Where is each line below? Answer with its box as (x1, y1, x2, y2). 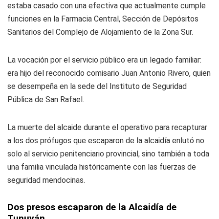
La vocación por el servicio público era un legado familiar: (7, 55, 201, 65)
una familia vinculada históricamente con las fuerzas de (7, 162, 196, 172)
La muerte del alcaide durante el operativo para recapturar (7, 123, 207, 132)
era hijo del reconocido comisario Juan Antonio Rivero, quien (7, 68, 211, 78)
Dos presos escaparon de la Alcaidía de (7, 201, 176, 213)
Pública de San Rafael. (7, 95, 84, 105)
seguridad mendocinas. (7, 175, 85, 185)
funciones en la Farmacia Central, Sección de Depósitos (7, 14, 198, 24)
